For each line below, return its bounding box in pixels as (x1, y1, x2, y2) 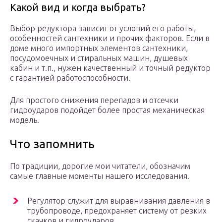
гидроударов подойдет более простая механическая (10, 106, 205, 115)
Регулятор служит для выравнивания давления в (27, 196, 210, 206)
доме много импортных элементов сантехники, (10, 44, 188, 53)
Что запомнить (10, 137, 95, 151)
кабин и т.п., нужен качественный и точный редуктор (10, 63, 211, 73)
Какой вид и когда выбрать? (10, 1, 146, 13)
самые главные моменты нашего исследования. (10, 171, 189, 181)
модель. (10, 115, 39, 125)
